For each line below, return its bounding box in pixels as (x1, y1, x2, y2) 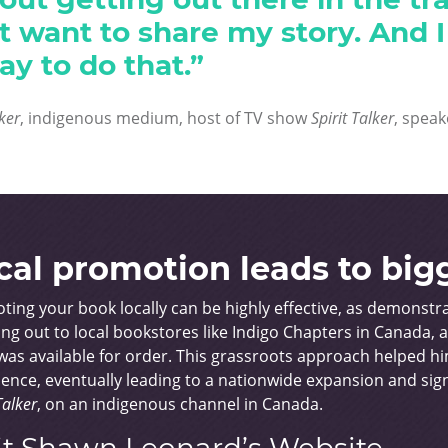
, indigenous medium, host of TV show (19, 107, 311, 129)
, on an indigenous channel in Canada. (37, 393, 323, 415)
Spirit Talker (310, 107, 394, 129)
